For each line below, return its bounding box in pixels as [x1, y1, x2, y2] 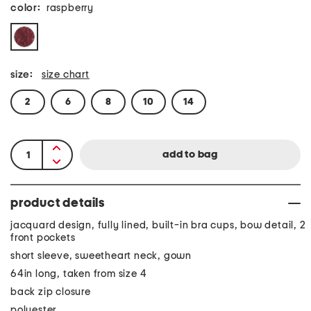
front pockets [10, 233, 76, 243]
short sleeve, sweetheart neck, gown [10, 251, 192, 261]
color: [10, 3, 41, 13]
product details [10, 197, 105, 210]
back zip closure [10, 287, 91, 297]
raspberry [46, 3, 94, 13]
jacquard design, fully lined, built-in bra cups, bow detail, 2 [10, 220, 306, 230]
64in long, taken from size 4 [10, 269, 147, 279]
